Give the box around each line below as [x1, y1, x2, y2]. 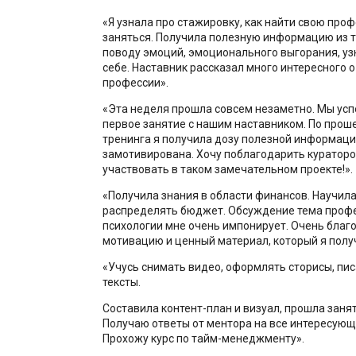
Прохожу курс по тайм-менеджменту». [102, 331, 304, 345]
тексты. [102, 275, 141, 288]
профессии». [102, 75, 168, 89]
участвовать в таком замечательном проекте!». [102, 162, 353, 176]
